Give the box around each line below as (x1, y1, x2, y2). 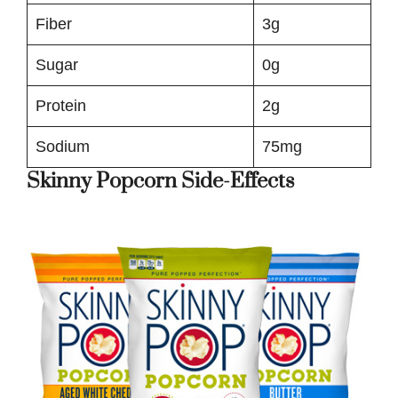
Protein (36, 96, 86, 115)
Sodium (36, 137, 90, 155)
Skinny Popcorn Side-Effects (27, 167, 294, 195)
